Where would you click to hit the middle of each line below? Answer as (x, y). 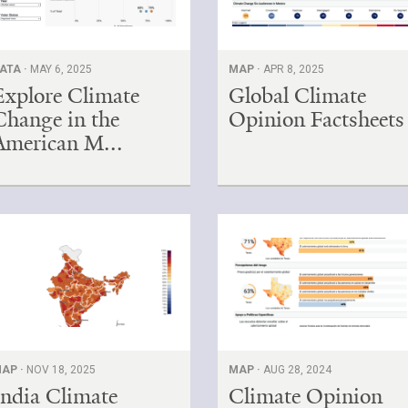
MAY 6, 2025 (61, 69)
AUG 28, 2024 (298, 369)
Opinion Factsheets (317, 119)
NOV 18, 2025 (61, 369)
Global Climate (298, 95)
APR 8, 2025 (294, 69)
